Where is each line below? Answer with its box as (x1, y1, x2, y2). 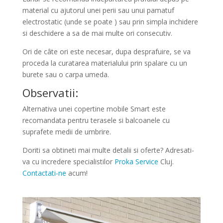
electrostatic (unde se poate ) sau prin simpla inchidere (22, 17, 198, 26)
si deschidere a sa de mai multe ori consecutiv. (22, 28, 172, 38)
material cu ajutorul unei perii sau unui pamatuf (22, 5, 174, 15)
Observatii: (22, 85, 78, 100)
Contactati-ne (22, 168, 66, 178)
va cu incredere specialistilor (22, 157, 114, 166)
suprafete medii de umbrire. (22, 127, 111, 136)
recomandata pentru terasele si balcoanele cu (22, 115, 170, 125)
